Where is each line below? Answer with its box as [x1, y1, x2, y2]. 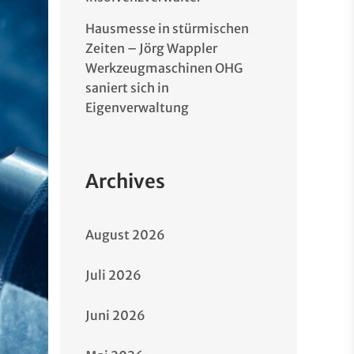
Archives [85, 169, 165, 194]
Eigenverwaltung [85, 100, 189, 115]
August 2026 [85, 227, 165, 243]
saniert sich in [85, 80, 169, 96]
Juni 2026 [85, 307, 145, 323]
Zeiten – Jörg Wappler [85, 40, 217, 56]
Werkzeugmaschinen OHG [85, 60, 243, 76]
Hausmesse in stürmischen [85, 21, 249, 36]
